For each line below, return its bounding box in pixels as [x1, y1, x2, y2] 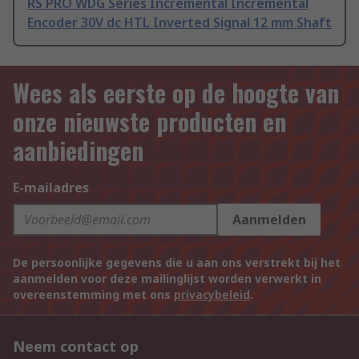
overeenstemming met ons [13, 287, 174, 303]
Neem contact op [13, 337, 139, 357]
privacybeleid [174, 287, 250, 303]
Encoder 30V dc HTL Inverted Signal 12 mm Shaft [27, 14, 332, 32]
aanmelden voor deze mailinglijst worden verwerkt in [13, 271, 321, 287]
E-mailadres [13, 179, 89, 197]
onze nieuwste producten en [13, 103, 286, 140]
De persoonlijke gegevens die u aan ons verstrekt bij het [13, 255, 341, 271]
